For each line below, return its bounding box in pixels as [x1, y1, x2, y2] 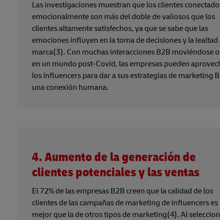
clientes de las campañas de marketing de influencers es [32, 197, 218, 208]
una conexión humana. [32, 82, 109, 92]
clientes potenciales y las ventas [32, 165, 199, 180]
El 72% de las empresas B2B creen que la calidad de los [32, 186, 213, 196]
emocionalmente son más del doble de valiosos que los [32, 11, 215, 22]
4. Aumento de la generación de [32, 149, 196, 165]
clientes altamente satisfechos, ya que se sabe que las [32, 23, 208, 33]
